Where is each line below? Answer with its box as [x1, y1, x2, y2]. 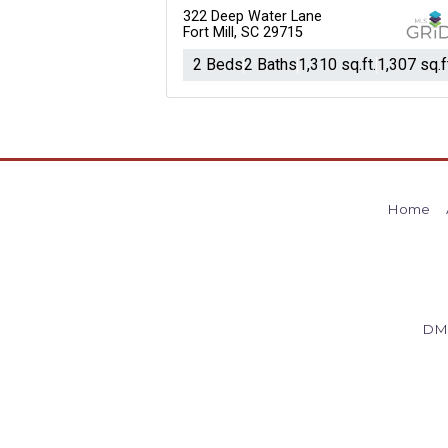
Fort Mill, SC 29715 [183, 24, 303, 41]
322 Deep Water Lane [183, 8, 322, 25]
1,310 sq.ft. [298, 55, 376, 74]
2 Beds [193, 55, 243, 74]
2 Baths [244, 55, 297, 74]
